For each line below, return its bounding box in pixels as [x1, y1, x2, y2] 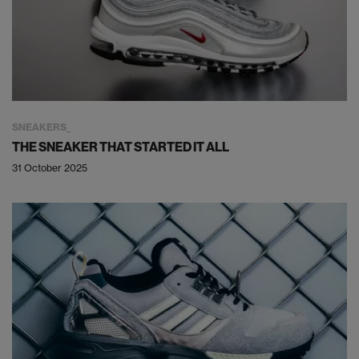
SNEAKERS [12, 120, 67, 133]
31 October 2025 [12, 161, 87, 174]
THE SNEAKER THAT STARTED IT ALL [12, 138, 229, 155]
